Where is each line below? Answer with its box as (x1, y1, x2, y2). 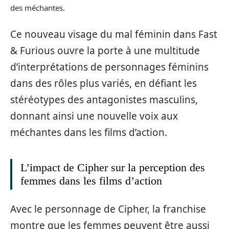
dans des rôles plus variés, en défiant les (10, 76, 197, 90)
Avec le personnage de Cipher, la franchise (10, 202, 206, 216)
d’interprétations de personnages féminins (10, 60, 209, 74)
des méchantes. (10, 3, 65, 13)
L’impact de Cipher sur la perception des (20, 161, 205, 174)
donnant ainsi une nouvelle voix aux (10, 109, 178, 123)
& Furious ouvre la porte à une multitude (10, 43, 200, 57)
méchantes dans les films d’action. (10, 125, 167, 139)
